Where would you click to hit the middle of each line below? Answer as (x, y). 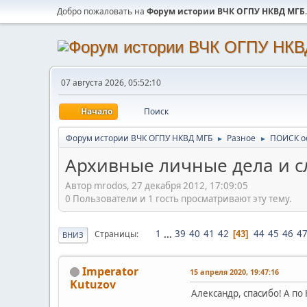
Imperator (110, 271)
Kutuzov (93, 284)
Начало (97, 111)
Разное (241, 138)
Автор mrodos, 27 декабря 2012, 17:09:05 (157, 185)
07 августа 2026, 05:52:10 (111, 83)
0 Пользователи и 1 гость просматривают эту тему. (179, 198)
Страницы (115, 234)
